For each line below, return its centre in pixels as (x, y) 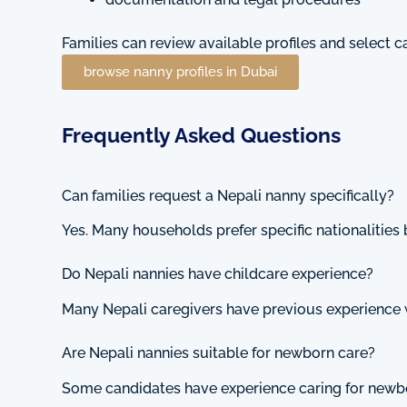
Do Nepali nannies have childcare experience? (218, 274)
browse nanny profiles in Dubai (180, 72)
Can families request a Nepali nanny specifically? (228, 195)
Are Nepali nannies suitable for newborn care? (218, 353)
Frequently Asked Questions (201, 134)
